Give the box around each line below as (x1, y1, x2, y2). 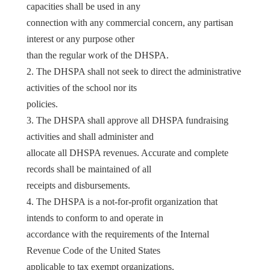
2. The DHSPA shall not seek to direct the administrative (27, 66, 241, 77)
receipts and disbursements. (27, 180, 130, 190)
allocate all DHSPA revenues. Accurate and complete (27, 147, 228, 158)
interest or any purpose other (27, 33, 134, 44)
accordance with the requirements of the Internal (27, 228, 209, 239)
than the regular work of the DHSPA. (27, 49, 169, 60)
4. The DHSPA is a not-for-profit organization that (27, 196, 218, 207)
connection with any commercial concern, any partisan (27, 17, 233, 28)
